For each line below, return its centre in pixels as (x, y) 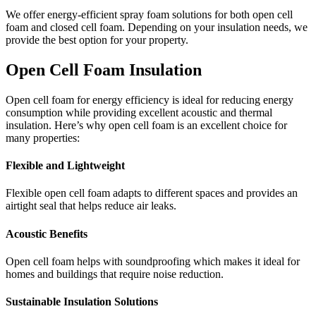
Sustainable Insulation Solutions (82, 302)
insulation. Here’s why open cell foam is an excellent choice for (146, 125)
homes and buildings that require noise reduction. (115, 274)
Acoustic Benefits (47, 233)
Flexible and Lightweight (65, 165)
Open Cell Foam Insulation (104, 69)
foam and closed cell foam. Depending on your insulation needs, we (157, 27)
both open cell (261, 14)
